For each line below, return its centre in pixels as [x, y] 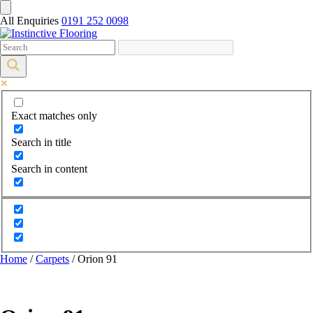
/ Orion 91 [93, 259]
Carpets [52, 259]
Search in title [41, 142]
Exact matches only [54, 115]
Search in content [49, 168]
